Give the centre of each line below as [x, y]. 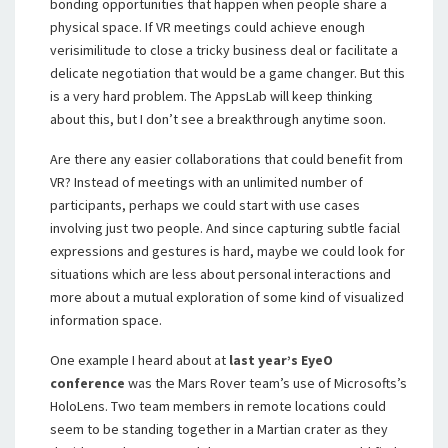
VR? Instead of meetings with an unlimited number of [206, 182]
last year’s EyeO [281, 360]
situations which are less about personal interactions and [220, 274]
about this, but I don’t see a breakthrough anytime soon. [218, 119]
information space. [106, 320]
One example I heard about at [139, 360]
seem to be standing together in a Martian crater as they [219, 429]
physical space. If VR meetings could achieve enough [207, 27]
